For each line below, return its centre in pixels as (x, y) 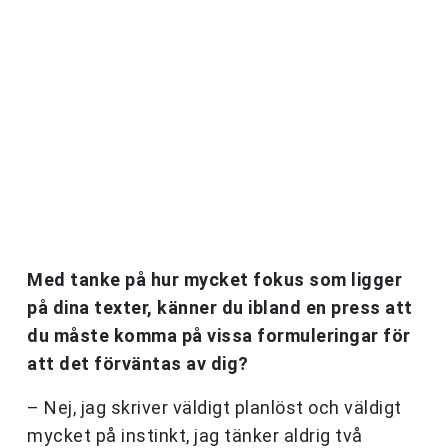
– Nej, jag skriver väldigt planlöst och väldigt (214, 408)
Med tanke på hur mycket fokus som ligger (214, 280)
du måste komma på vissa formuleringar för (219, 336)
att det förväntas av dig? (138, 364)
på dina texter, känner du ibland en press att (220, 308)
